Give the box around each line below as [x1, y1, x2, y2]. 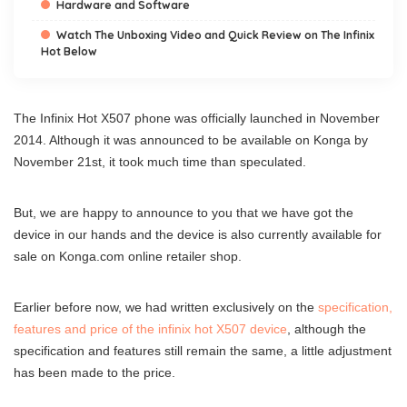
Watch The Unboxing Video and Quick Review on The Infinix [56, 28, 374, 42]
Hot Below [41, 45, 97, 58]
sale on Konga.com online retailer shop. [14, 249, 242, 263]
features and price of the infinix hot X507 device [14, 322, 287, 336]
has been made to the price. [14, 365, 175, 380]
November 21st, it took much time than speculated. [14, 154, 306, 169]
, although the [287, 322, 366, 336]
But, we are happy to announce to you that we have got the [14, 205, 353, 220]
